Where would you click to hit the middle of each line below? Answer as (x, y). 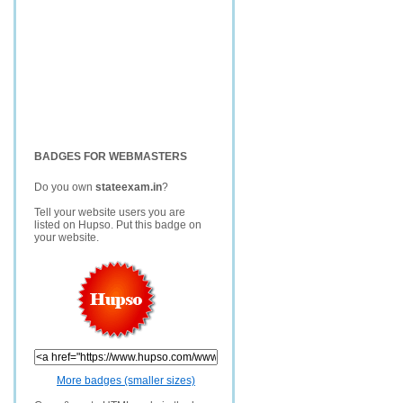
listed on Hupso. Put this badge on (118, 225)
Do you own (65, 187)
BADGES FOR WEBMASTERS (111, 157)
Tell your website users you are (110, 212)
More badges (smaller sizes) (126, 381)
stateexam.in (129, 187)
